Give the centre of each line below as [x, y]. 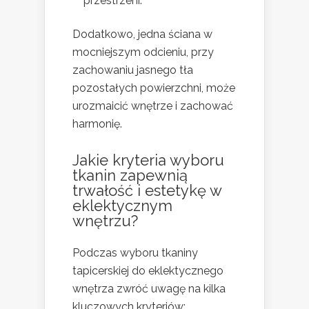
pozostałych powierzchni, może [154, 88]
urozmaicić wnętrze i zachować [153, 106]
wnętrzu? [105, 220]
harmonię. [97, 123]
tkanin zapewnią [130, 175]
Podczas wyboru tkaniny [135, 252]
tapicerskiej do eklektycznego [148, 270]
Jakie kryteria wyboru [148, 160]
